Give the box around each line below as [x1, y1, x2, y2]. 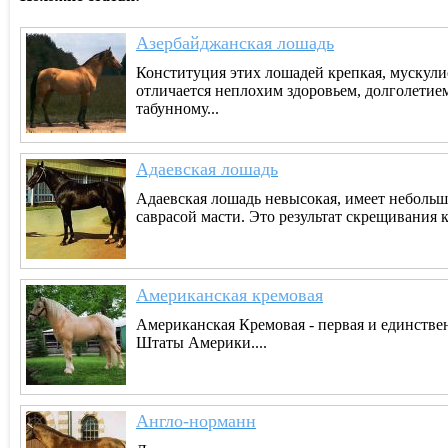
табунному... [136, 99, 219, 117]
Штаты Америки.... [136, 333, 267, 351]
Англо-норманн [136, 410, 256, 431]
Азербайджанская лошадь [136, 32, 334, 53]
